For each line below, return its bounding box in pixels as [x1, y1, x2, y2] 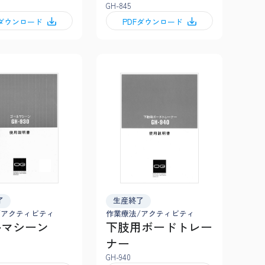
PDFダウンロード [122, 15, 183, 27]
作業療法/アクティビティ [106, 208, 195, 219]
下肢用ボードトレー [106, 218, 212, 236]
